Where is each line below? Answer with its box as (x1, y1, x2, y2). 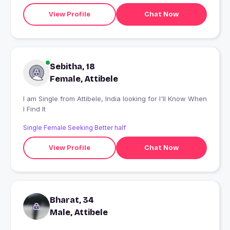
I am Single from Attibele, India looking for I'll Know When (23, 94, 60, 103)
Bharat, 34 (50, 195, 94, 205)
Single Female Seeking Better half (23, 124, 126, 132)
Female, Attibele (50, 74, 118, 84)
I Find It (23, 105, 46, 113)
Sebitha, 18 (50, 62, 95, 72)
